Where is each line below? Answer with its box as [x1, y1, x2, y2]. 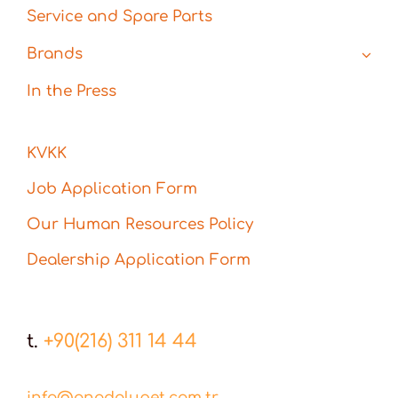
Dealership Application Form [26, 251, 251, 269]
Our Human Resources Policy [26, 216, 253, 234]
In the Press [26, 83, 116, 100]
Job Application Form [26, 180, 197, 198]
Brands [26, 45, 83, 63]
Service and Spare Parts [26, 8, 212, 26]
